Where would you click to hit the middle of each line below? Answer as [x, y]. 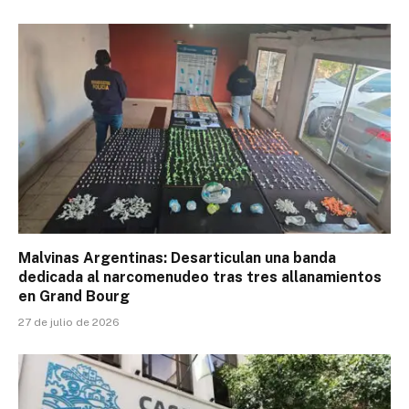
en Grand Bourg [74, 296]
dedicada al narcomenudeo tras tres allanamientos [200, 277]
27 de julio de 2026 [69, 322]
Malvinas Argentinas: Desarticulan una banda [177, 257]
